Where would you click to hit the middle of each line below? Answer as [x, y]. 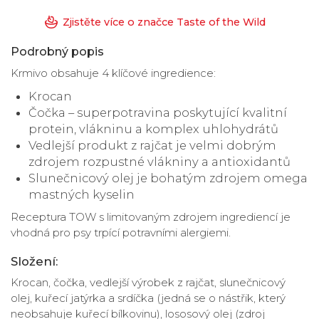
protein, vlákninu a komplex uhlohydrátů [153, 129]
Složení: [34, 261]
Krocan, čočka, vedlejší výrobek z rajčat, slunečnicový [148, 283]
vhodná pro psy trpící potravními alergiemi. [121, 233]
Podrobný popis [57, 52]
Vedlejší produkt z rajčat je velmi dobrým [152, 145]
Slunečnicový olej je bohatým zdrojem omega [168, 178]
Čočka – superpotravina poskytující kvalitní [158, 112]
